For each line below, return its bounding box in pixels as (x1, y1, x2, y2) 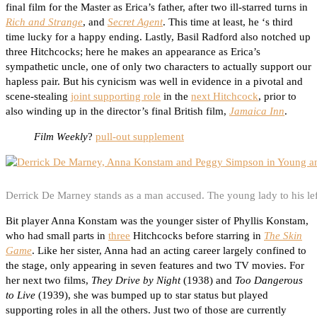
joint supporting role (71, 91, 161, 103)
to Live (6, 289, 35, 301)
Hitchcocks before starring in (130, 230, 264, 242)
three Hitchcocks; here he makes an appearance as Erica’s (6, 46, 260, 58)
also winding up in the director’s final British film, (6, 105, 229, 117)
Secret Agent (108, 16, 163, 28)
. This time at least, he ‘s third (163, 16, 293, 28)
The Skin (264, 230, 302, 242)
